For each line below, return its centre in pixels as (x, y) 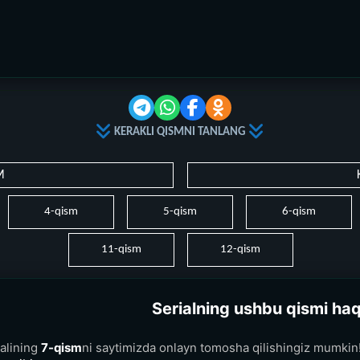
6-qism (299, 211)
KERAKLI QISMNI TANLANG (180, 132)
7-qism (61, 347)
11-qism (121, 250)
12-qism (240, 250)
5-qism (180, 211)
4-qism (61, 211)
